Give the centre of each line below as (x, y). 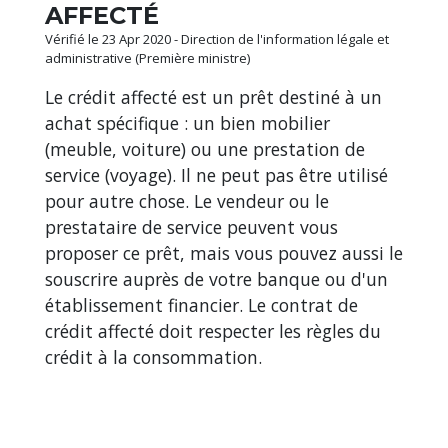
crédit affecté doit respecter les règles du (213, 330)
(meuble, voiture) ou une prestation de (205, 148)
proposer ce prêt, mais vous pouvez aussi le (224, 252)
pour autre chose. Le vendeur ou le (187, 200)
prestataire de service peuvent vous (191, 226)
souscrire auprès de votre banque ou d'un (216, 278)
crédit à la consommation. (153, 356)
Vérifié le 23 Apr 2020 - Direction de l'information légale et (217, 38)
